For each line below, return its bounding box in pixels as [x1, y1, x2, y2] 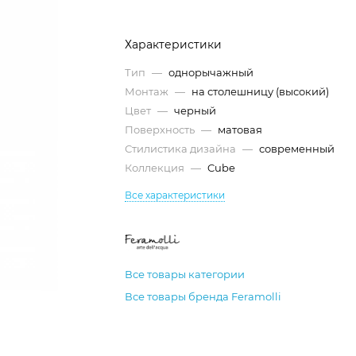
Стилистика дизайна [125, 142, 239, 155]
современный [259, 142, 335, 155]
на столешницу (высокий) [192, 85, 330, 98]
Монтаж [125, 85, 172, 98]
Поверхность [125, 123, 198, 136]
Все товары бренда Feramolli [125, 290, 282, 303]
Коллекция [125, 161, 188, 174]
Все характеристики [125, 189, 226, 201]
